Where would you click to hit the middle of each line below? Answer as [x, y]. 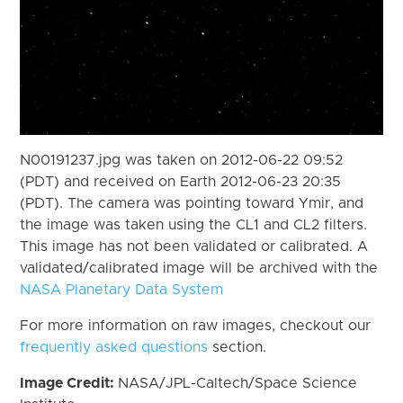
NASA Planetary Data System [122, 289]
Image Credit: [69, 383]
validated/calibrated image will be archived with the [199, 268]
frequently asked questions [114, 347]
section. [237, 347]
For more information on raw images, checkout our [196, 325]
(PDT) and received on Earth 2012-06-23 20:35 [181, 181]
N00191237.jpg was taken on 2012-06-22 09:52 [182, 160]
